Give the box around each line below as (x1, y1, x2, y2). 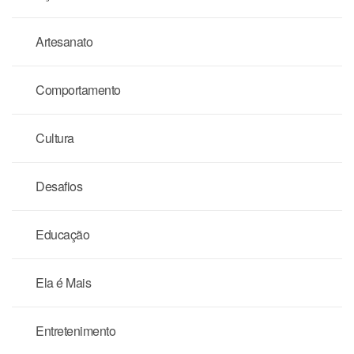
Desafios (36, 176, 82, 195)
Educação (36, 224, 89, 243)
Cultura (36, 128, 74, 147)
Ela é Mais (36, 273, 91, 292)
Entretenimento (36, 321, 115, 340)
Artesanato (36, 32, 92, 51)
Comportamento (36, 80, 121, 99)
